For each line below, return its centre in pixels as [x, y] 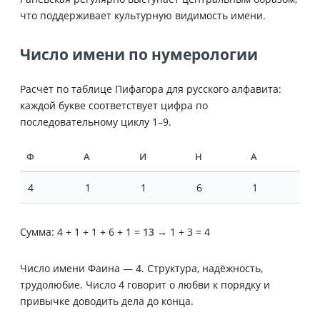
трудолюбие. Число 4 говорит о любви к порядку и [145, 284]
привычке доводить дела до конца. [107, 301]
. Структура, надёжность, [202, 268]
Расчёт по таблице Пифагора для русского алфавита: [151, 89]
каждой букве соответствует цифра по [114, 105]
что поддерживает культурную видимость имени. [143, 15]
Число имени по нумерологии [139, 54]
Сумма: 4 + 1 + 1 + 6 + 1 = [81, 231]
